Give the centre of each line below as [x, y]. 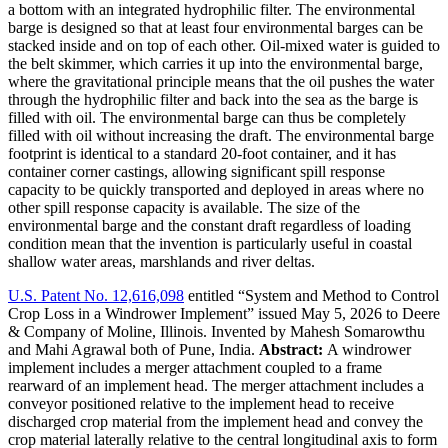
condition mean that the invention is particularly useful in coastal [210, 244]
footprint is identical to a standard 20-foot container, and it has [202, 154]
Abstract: [291, 350]
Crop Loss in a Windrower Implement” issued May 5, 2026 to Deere [224, 314]
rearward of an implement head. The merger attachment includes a [216, 386]
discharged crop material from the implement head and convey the [215, 422]
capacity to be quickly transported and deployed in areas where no [216, 190]
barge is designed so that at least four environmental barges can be [215, 28]
